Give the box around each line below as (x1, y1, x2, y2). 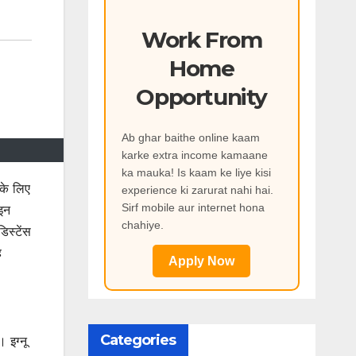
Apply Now (168, 254, 235, 269)
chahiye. (121, 219, 164, 232)
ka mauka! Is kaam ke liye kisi (121, 166, 271, 180)
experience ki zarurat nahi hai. (121, 184, 273, 197)
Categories (99, 331, 176, 350)
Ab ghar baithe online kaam (121, 131, 260, 145)
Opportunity (136, 83, 268, 110)
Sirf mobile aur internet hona (121, 201, 265, 215)
